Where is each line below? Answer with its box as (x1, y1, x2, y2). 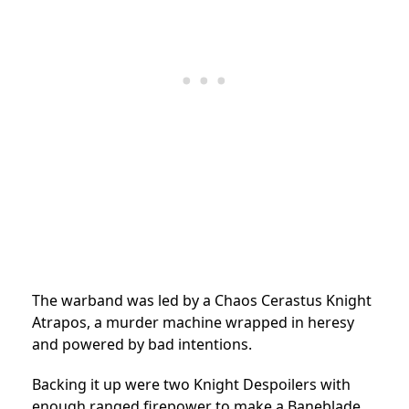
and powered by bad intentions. (32, 334, 256, 355)
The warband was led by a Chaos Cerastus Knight (32, 290, 372, 311)
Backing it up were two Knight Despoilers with (32, 374, 351, 395)
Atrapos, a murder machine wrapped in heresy (32, 312, 354, 333)
